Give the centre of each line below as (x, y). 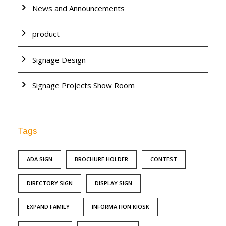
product (46, 34)
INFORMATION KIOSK (121, 207)
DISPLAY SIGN (114, 183)
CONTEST (164, 159)
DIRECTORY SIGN (50, 183)
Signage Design (59, 60)
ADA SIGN (40, 159)
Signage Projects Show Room (83, 86)
